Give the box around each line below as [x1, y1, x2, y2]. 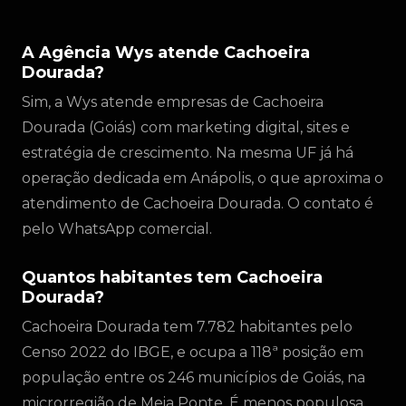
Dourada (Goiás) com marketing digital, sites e [22, 119, 350, 136]
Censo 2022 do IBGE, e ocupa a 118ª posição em [22, 343, 363, 361]
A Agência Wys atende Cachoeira [22, 43, 310, 63]
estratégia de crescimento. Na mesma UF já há [22, 144, 353, 161]
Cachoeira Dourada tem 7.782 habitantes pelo [22, 318, 353, 335]
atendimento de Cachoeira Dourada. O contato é [22, 195, 373, 212]
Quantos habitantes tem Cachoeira [22, 267, 323, 287]
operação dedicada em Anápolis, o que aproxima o [22, 169, 383, 187]
